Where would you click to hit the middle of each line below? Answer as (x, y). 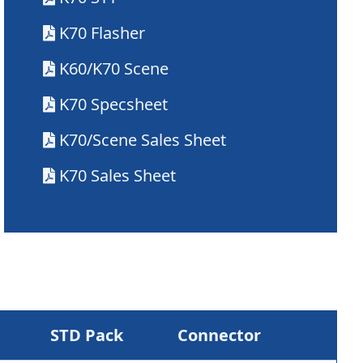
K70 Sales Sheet (118, 175)
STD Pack (87, 335)
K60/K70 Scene (114, 68)
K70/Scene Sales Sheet (143, 140)
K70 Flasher (102, 33)
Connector (219, 335)
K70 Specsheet (114, 104)
